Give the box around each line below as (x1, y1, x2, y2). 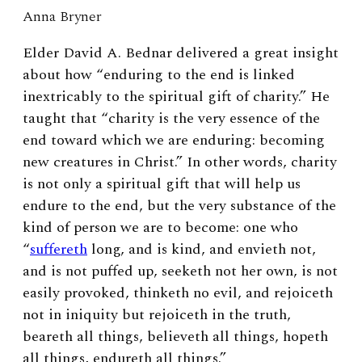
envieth (238, 238, 290, 260)
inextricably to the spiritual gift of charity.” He (23, 85, 330, 107)
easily (23, 281, 64, 304)
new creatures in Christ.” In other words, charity (23, 150, 337, 173)
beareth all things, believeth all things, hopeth (23, 325, 328, 347)
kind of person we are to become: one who (23, 216, 298, 238)
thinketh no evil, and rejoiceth (129, 281, 333, 304)
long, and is (87, 238, 171, 260)
